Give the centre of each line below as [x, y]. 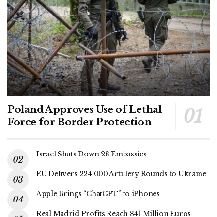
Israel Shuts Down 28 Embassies [92, 154]
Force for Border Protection [79, 122]
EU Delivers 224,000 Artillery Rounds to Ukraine [121, 174]
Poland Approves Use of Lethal [85, 109]
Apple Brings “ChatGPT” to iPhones [98, 194]
